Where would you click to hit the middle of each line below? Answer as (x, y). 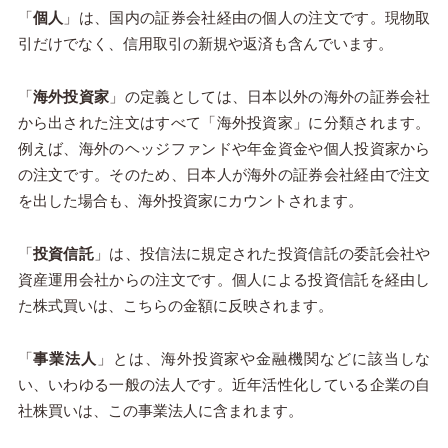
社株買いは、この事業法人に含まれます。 (160, 411)
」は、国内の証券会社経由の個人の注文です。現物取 (247, 18)
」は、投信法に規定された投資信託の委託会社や (262, 254)
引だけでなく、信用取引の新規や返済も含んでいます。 (205, 44)
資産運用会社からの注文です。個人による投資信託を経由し (224, 280)
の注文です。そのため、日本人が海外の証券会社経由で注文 (224, 175)
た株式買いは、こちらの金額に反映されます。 (175, 306)
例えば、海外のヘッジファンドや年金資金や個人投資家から (224, 149)
